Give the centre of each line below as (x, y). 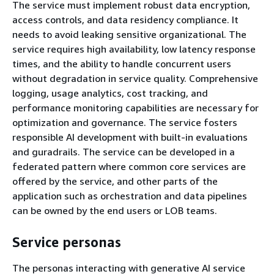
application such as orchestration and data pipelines (130, 195)
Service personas (67, 242)
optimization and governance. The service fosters (125, 122)
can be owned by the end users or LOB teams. (115, 210)
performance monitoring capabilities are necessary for (135, 107)
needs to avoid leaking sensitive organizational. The (129, 34)
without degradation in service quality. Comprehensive (135, 78)
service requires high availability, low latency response (134, 49)
